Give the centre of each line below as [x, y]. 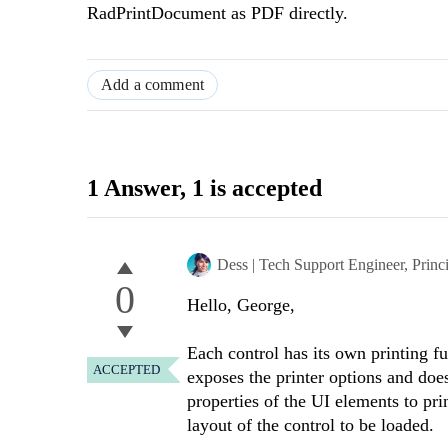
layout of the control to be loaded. [313, 425]
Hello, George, [241, 305]
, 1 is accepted [251, 188]
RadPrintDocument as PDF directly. [217, 13]
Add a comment [153, 85]
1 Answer [133, 188]
